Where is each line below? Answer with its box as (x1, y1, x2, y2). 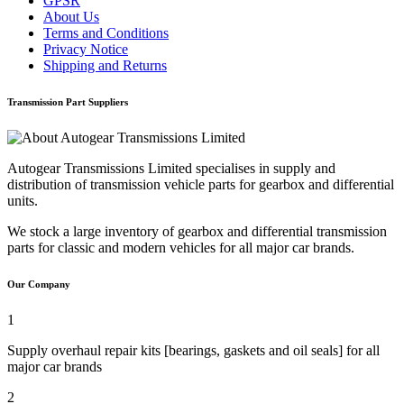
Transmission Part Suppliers (7, 96, 128, 107)
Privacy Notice (43, 41, 128, 57)
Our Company (7, 278, 70, 289)
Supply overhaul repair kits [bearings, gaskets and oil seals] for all (7, 342, 380, 358)
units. (7, 192, 38, 208)
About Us (43, 8, 99, 24)
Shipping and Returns (43, 57, 167, 73)
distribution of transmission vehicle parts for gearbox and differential (7, 176, 394, 192)
